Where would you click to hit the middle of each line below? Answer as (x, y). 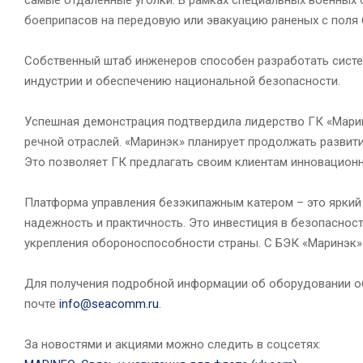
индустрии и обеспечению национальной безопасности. (182, 81)
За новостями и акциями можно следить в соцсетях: (177, 344)
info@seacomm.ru (109, 303)
